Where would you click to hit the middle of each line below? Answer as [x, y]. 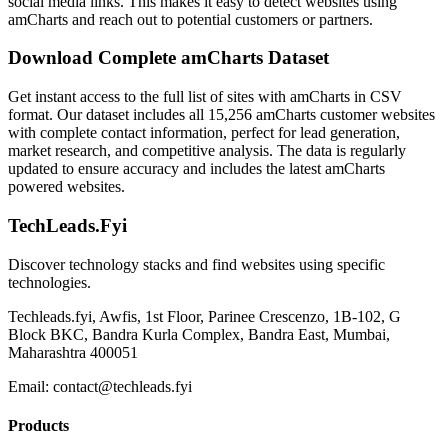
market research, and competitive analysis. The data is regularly [207, 151]
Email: [28, 386]
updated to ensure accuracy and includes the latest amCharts [196, 169]
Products [38, 425]
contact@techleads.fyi [122, 386]
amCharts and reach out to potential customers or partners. [190, 19]
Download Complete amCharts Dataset [168, 58]
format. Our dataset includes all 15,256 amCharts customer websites [221, 115]
